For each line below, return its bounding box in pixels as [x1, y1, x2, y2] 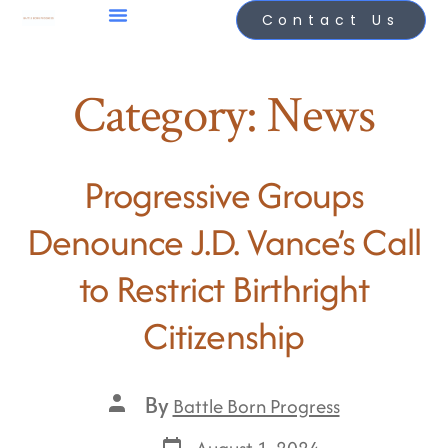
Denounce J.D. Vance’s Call [26, 215, 422, 269]
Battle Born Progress [172, 391, 340, 420]
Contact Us [261, 10, 400, 30]
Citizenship [143, 309, 305, 363]
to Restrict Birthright [79, 262, 369, 316]
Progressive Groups [83, 168, 365, 222]
